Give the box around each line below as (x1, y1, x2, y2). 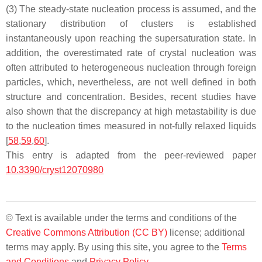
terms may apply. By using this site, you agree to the (6, 242, 222, 252)
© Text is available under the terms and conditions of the (6, 212, 237, 223)
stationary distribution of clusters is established (6, 18, 256, 29)
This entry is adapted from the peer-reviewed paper (6, 150, 256, 160)
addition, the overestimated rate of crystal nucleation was (6, 47, 256, 58)
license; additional (167, 227, 245, 237)
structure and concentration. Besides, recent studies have (6, 91, 256, 102)
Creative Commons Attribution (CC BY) (6, 227, 167, 237)
